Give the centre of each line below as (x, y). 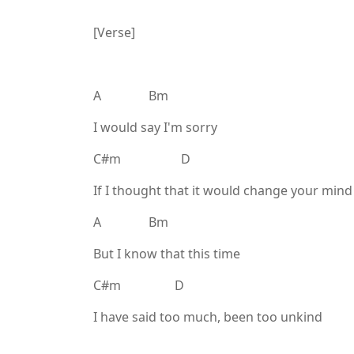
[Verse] (114, 32)
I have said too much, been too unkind (208, 317)
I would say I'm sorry (155, 127)
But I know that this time (167, 254)
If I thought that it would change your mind (223, 190)
